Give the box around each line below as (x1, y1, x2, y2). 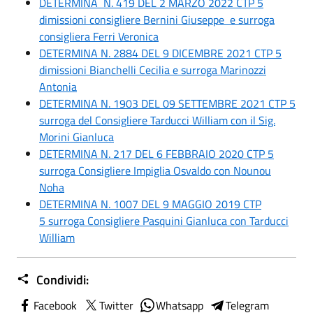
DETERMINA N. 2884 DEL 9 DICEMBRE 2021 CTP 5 (39, 44, 282, 61)
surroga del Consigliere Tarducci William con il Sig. (39, 111, 275, 129)
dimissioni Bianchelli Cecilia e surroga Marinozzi (39, 61, 266, 78)
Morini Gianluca (39, 128, 114, 145)
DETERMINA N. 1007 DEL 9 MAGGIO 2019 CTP (39, 195, 261, 212)
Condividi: (34, 270, 89, 289)
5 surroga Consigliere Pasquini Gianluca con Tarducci (39, 212, 289, 229)
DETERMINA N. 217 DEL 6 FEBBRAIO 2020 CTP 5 (39, 145, 274, 162)
